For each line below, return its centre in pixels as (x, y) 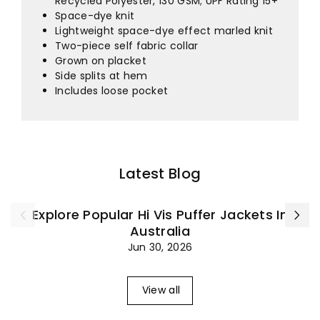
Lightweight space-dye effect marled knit (164, 31)
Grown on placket (101, 61)
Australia (160, 231)
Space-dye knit (95, 16)
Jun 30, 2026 (160, 247)
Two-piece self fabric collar (127, 46)
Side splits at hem (101, 76)
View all (161, 290)
